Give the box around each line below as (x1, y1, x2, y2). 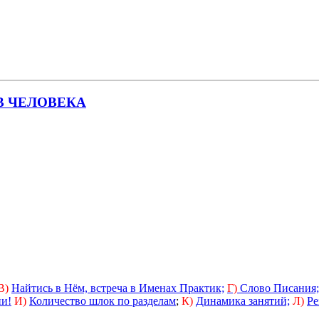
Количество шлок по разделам (29, 294, 176, 307)
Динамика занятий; (196, 294, 290, 307)
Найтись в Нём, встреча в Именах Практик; (11, 281, 224, 294)
